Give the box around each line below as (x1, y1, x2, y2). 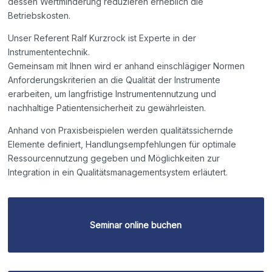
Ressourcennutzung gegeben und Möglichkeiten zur (8, 153, 220, 163)
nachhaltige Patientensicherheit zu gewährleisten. (8, 103, 206, 113)
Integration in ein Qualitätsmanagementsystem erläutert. (8, 167, 228, 177)
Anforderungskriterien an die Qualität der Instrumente (8, 75, 221, 85)
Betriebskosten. (8, 10, 71, 21)
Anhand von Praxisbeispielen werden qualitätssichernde (8, 125, 234, 135)
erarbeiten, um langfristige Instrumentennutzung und (8, 89, 217, 99)
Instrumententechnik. (8, 47, 90, 57)
